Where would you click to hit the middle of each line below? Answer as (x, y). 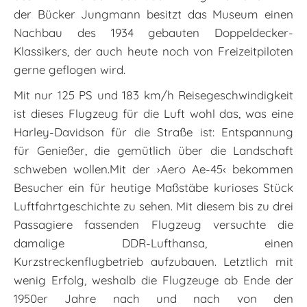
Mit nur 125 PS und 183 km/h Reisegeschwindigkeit (153, 95)
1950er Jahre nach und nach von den (153, 298)
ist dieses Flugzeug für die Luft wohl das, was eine (153, 113)
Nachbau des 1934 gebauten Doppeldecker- (153, 32)
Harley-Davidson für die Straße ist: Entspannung (153, 132)
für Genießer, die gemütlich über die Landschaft (153, 150)
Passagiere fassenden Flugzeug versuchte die (153, 224)
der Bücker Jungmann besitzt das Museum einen (153, 14)
